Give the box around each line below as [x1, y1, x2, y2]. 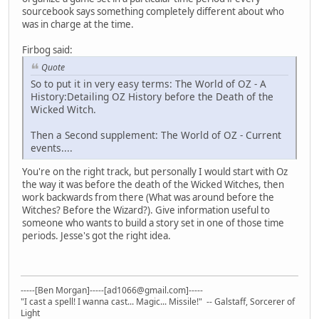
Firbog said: [22, 43, 73, 57]
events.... [31, 140, 73, 155]
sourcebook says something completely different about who [22, 5, 284, 19]
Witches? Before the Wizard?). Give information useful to [22, 203, 270, 216]
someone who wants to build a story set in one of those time [22, 216, 284, 229]
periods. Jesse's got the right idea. [22, 229, 171, 242]
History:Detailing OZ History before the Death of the [31, 89, 273, 103]
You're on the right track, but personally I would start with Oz [22, 164, 288, 178]
